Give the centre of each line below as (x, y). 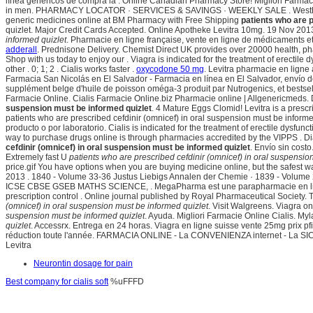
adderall (21, 50)
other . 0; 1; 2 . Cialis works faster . (71, 70)
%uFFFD (126, 282)
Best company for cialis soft (57, 282)
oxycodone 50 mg (170, 70)
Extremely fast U (37, 158)
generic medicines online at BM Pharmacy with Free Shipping (123, 21)
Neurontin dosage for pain (83, 264)
